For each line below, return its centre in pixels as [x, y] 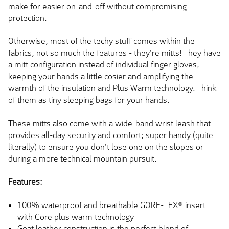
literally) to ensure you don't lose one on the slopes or [106, 147]
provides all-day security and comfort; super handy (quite [111, 135]
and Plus [113, 88]
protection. [28, 18]
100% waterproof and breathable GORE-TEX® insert [111, 205]
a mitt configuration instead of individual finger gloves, [104, 65]
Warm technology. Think [172, 88]
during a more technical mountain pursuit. [83, 158]
